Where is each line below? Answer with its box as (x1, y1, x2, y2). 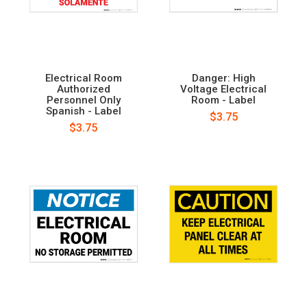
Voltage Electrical (180, 82, 267, 95)
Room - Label (191, 93, 256, 106)
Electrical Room (45, 71, 122, 84)
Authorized (56, 82, 110, 95)
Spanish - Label (45, 104, 121, 117)
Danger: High (191, 71, 256, 84)
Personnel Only (46, 93, 121, 106)
